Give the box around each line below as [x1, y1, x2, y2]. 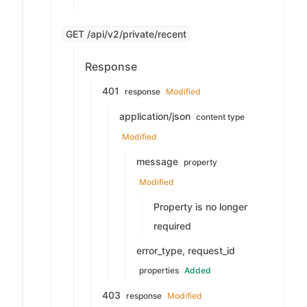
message [136, 156, 181, 167]
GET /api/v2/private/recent [66, 28, 186, 40]
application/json [119, 110, 193, 122]
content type [196, 112, 245, 122]
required [153, 220, 191, 232]
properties [139, 265, 179, 275]
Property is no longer [153, 201, 247, 212]
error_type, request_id [136, 245, 235, 256]
